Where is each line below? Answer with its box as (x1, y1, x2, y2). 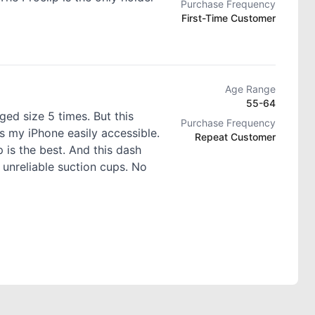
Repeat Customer (195, 131, 276, 143)
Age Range (225, 83, 276, 95)
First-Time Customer (181, 12, 276, 24)
